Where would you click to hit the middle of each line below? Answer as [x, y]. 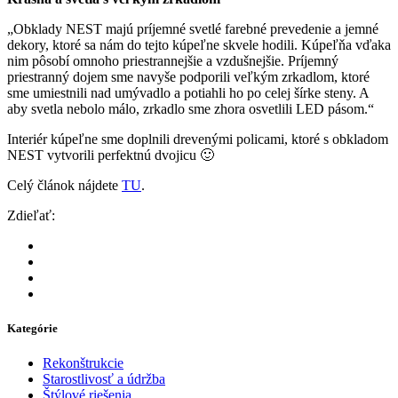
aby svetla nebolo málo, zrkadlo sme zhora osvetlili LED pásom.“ [191, 109]
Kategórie [32, 329]
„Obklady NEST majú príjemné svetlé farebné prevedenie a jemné [193, 29]
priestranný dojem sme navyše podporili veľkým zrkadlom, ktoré [188, 77]
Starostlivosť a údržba [104, 379]
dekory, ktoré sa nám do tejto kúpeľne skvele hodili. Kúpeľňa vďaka [199, 45]
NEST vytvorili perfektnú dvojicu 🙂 [111, 155]
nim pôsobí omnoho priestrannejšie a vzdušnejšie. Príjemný [173, 61]
